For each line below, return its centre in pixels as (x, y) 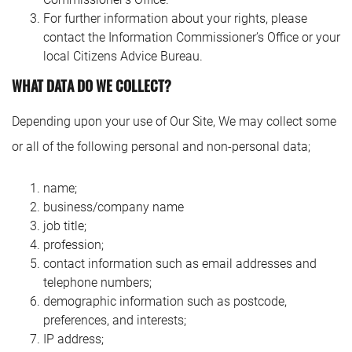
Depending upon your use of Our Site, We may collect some (174, 121)
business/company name (114, 207)
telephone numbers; (97, 282)
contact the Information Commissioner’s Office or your (192, 37)
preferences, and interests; (115, 320)
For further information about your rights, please (175, 18)
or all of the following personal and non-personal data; (161, 147)
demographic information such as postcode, (165, 301)
